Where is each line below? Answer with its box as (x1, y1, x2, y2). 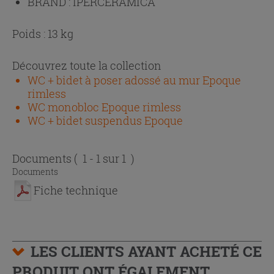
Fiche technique (34, 183, 118, 198)
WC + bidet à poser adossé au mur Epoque (28, 73, 241, 88)
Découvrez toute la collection (12, 58, 161, 73)
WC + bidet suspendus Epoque (28, 113, 183, 128)
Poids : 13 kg (12, 26, 73, 42)
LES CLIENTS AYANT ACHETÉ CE (31, 242, 262, 262)
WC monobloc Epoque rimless (28, 100, 181, 115)
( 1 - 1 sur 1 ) (74, 151, 135, 166)
